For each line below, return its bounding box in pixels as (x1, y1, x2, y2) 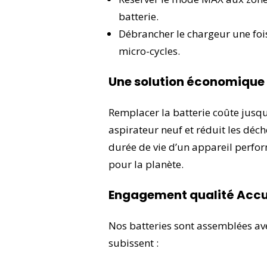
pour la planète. (108, 157, 184, 171)
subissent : (108, 235, 159, 250)
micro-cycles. (119, 44, 180, 58)
